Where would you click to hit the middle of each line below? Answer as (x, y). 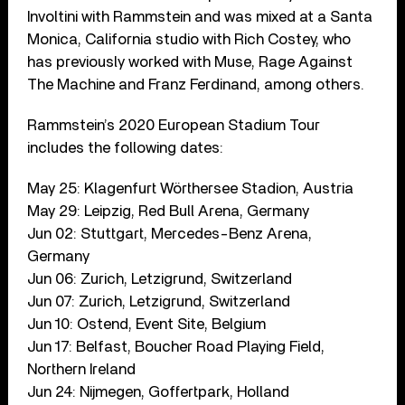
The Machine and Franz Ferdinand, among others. (196, 84)
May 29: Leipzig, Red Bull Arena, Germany (169, 211)
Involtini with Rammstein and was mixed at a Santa (200, 16)
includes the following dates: (126, 147)
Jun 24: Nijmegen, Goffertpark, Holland (159, 391)
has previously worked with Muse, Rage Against (190, 61)
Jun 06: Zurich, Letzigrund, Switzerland (160, 278)
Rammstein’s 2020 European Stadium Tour (174, 125)
